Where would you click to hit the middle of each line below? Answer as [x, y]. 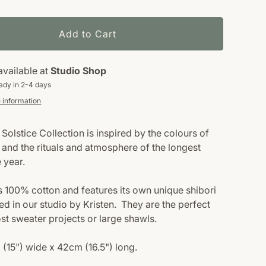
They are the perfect [166, 205]
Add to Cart [87, 34]
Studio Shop [79, 71]
